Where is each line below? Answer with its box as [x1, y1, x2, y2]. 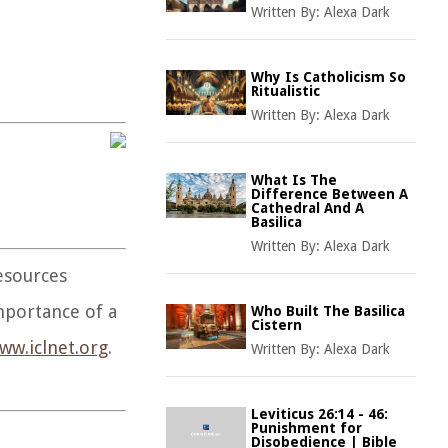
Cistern [251, 317, 302, 333]
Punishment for [251, 420, 362, 436]
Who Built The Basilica [251, 303, 405, 319]
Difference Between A [251, 186, 408, 202]
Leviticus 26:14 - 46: [251, 406, 388, 422]
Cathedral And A [251, 200, 364, 216]
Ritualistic [251, 83, 320, 99]
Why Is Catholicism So [251, 69, 406, 85]
